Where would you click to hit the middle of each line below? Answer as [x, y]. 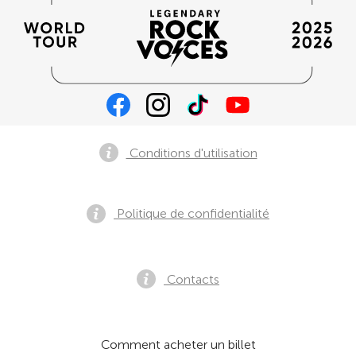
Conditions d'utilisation [192, 153]
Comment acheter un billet [178, 344]
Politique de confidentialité [192, 213]
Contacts [192, 279]
